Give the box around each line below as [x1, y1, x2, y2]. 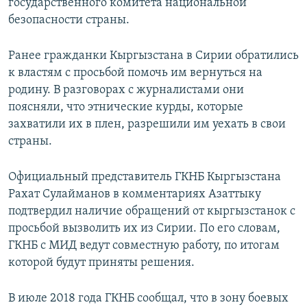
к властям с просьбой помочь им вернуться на [8, 66, 262, 80]
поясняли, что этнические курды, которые [8, 101, 243, 114]
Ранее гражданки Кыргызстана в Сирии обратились [8, 49, 299, 63]
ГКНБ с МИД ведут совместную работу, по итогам [8, 239, 280, 253]
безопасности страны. [8, 14, 130, 27]
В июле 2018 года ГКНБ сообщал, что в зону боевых [8, 292, 288, 306]
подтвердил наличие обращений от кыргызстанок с [8, 205, 295, 219]
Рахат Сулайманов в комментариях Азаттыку [8, 188, 261, 201]
